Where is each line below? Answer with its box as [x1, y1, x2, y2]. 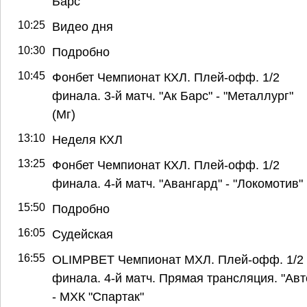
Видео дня [52, 19, 113, 34]
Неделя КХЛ [52, 132, 123, 147]
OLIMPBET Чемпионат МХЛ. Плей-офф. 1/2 [52, 251, 304, 267]
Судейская [52, 226, 113, 241]
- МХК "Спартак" [52, 288, 144, 304]
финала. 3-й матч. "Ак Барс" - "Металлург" [52, 88, 293, 103]
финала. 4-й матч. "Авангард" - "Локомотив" [52, 175, 303, 191]
